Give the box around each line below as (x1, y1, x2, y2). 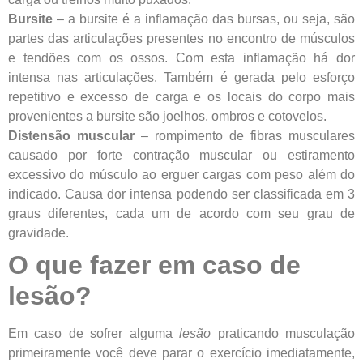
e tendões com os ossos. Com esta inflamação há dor (8, 51, 355, 66)
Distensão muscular (8, 129, 141, 143)
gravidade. (8, 226, 69, 241)
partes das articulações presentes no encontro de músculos (8, 32, 355, 46)
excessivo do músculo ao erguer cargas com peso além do (8, 168, 355, 182)
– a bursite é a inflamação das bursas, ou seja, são (53, 12, 355, 27)
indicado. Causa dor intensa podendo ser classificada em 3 (8, 187, 355, 202)
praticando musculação (211, 327, 356, 341)
